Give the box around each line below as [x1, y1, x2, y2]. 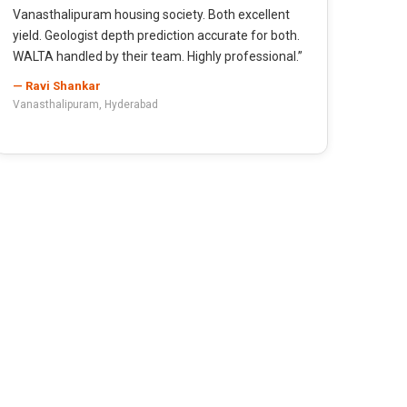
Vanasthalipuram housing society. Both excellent [13, 6, 290, 22]
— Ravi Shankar [13, 78, 101, 93]
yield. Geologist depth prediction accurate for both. [13, 27, 300, 43]
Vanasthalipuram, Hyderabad [13, 97, 158, 111]
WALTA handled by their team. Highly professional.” [13, 48, 303, 64]
